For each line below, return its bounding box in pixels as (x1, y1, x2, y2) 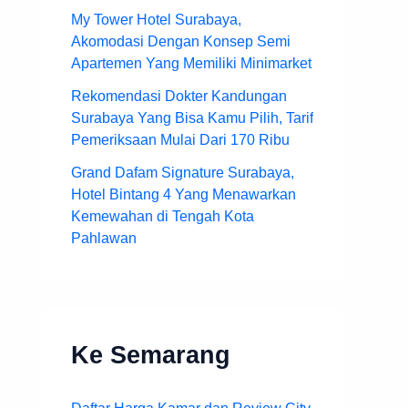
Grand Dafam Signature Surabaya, (71, 165, 294, 181)
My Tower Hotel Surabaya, (71, 12, 241, 28)
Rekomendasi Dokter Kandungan (71, 88, 287, 105)
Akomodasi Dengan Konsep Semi (71, 34, 291, 50)
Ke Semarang (71, 341, 230, 370)
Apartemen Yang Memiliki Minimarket (71, 56, 311, 72)
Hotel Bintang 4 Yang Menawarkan (71, 187, 296, 203)
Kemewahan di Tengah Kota (71, 209, 254, 225)
